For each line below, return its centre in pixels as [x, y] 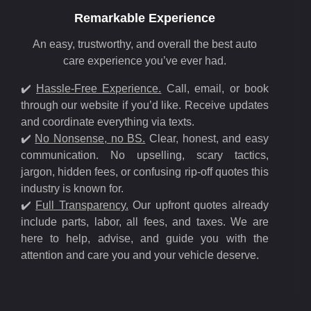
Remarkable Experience [144, 18]
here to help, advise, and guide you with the [144, 238]
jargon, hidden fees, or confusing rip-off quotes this [144, 172]
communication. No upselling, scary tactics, [144, 155]
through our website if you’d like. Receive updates [144, 105]
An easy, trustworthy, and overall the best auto [144, 44]
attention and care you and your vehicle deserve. [140, 255]
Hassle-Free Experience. [99, 89]
